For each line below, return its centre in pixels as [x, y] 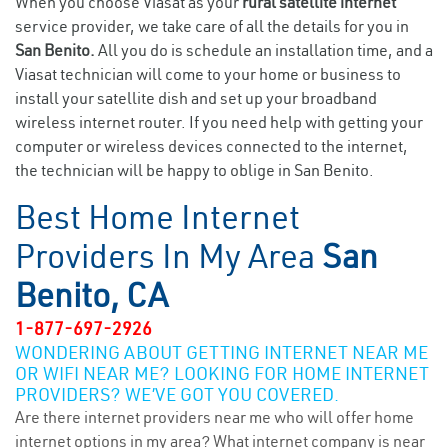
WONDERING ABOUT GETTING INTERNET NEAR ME [221, 352]
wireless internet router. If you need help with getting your [219, 122]
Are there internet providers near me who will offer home [214, 417]
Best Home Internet [157, 217]
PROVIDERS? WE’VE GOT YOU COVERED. [177, 394]
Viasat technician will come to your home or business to [208, 74]
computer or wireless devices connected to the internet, [211, 146]
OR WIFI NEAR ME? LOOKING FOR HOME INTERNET [222, 373]
